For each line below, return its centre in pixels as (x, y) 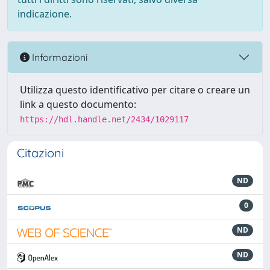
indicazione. (45, 14)
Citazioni (40, 153)
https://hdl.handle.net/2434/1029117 (104, 119)
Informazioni (58, 57)
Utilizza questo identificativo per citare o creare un (135, 90)
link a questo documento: (78, 104)
